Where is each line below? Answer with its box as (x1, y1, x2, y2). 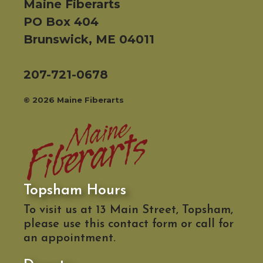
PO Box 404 (23, 14, 99, 29)
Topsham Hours (23, 183, 126, 198)
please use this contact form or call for (23, 218, 234, 231)
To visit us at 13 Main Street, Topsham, (23, 204, 233, 217)
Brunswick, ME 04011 (23, 32, 154, 46)
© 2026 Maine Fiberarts (23, 95, 124, 105)
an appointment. (23, 232, 116, 245)
